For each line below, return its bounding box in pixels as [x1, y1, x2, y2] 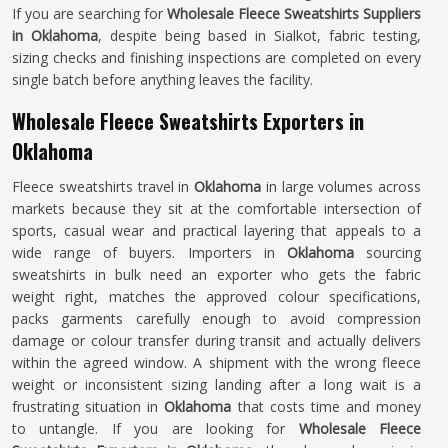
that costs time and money [237, 397, 421, 416]
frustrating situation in [12, 397, 165, 416]
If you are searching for [12, 4, 167, 23]
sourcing [353, 243, 422, 262]
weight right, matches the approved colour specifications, [12, 287, 421, 306]
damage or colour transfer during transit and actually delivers [12, 331, 421, 350]
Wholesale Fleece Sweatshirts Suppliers [167, 4, 421, 23]
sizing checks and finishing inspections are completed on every [12, 48, 421, 67]
